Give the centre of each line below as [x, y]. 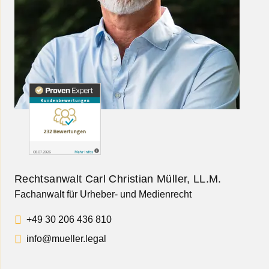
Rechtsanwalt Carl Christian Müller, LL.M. [118, 179]
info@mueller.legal [66, 238]
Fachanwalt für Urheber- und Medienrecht [103, 194]
